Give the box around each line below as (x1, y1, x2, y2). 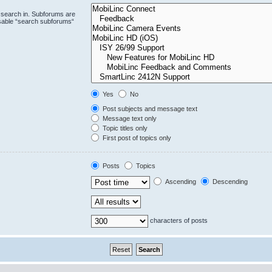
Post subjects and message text (100, 105, 197, 112)
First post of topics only (100, 134, 171, 141)
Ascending (163, 178, 196, 186)
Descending (210, 178, 248, 186)
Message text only (100, 115, 157, 122)
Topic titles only (100, 124, 148, 132)
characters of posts (148, 217, 208, 225)
